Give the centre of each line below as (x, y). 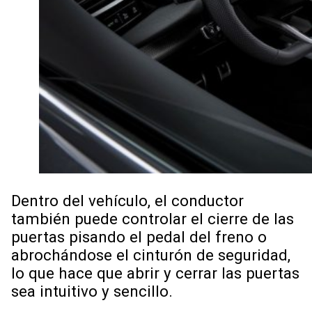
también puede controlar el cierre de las (153, 219)
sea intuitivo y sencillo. (94, 291)
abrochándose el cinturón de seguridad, (151, 255)
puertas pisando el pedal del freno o (139, 237)
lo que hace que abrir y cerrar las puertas (155, 273)
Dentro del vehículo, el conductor (127, 201)
